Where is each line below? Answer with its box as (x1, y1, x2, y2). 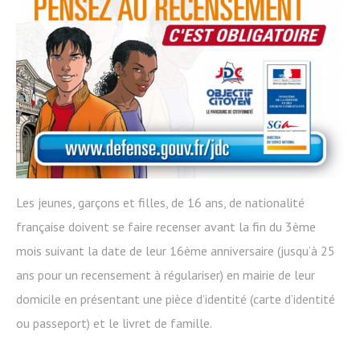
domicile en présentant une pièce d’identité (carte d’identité (16, 291, 335, 307)
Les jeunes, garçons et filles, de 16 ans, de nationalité (16, 194, 305, 211)
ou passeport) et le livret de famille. (16, 315, 212, 331)
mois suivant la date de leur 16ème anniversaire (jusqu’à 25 (16, 243, 335, 259)
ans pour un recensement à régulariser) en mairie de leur (16, 267, 315, 283)
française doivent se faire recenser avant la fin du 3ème (16, 219, 316, 235)
